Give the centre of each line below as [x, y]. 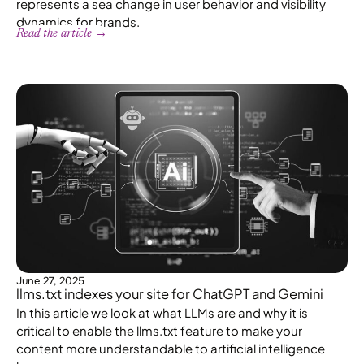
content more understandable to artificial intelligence [171, 349]
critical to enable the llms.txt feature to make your [159, 331]
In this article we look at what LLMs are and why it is [162, 313]
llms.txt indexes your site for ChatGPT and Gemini [170, 294]
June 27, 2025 [50, 281]
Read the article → [62, 33]
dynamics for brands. [78, 21]
